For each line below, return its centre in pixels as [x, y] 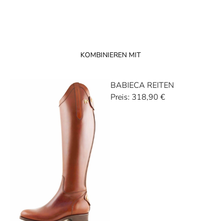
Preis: [120, 97]
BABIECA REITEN [142, 86]
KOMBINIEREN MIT [110, 55]
